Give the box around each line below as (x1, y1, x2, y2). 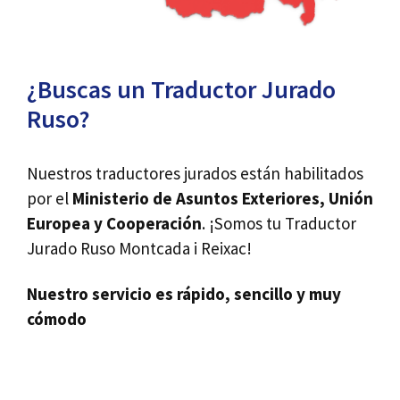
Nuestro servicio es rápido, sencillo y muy (27, 282, 341, 304)
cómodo (27, 307, 87, 329)
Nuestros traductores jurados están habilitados (27, 162, 363, 184)
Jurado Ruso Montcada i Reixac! (27, 237, 252, 259)
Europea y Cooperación (27, 212, 202, 234)
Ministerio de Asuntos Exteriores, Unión (72, 187, 373, 209)
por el (27, 187, 72, 209)
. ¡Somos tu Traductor (202, 212, 356, 234)
